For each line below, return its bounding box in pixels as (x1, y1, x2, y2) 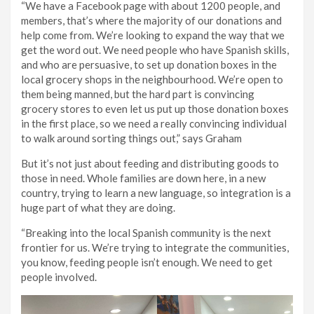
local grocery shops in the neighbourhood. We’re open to (21, 73, 283, 86)
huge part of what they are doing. (21, 201, 177, 214)
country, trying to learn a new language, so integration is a (21, 186, 291, 200)
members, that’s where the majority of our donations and (21, 14, 282, 27)
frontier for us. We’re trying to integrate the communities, (21, 241, 289, 254)
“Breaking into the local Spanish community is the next (21, 226, 271, 240)
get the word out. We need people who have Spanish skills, (21, 43, 289, 57)
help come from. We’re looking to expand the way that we (21, 29, 285, 42)
